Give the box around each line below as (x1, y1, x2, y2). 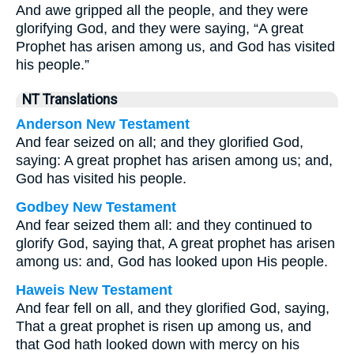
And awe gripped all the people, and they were (16, 2, 308, 18)
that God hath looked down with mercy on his (16, 337, 299, 352)
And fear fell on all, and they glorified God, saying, (16, 300, 330, 316)
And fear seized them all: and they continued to (16, 217, 312, 233)
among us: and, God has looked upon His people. (16, 254, 328, 269)
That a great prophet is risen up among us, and (16, 318, 311, 334)
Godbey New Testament (16, 199, 176, 215)
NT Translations (22, 92, 118, 107)
